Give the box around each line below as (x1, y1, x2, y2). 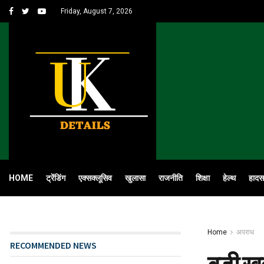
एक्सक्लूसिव (78, 173, 112, 183)
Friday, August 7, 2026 (61, 7, 133, 15)
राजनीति (159, 173, 183, 183)
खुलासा (125, 173, 146, 183)
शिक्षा (196, 173, 210, 183)
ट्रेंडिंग (46, 173, 65, 183)
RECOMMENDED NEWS (10, 239, 97, 251)
